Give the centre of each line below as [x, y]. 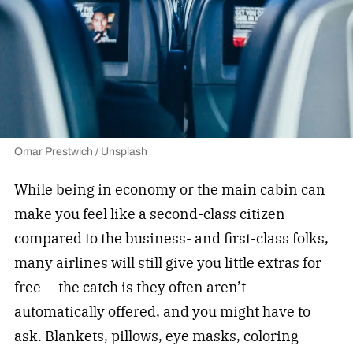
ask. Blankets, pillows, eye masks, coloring [156, 336]
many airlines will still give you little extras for [167, 263]
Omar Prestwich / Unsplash [80, 152]
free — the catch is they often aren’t [130, 288]
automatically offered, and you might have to [162, 312]
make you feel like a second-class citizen [149, 214]
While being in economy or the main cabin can [169, 190]
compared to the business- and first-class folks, [171, 239]
